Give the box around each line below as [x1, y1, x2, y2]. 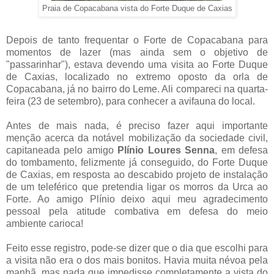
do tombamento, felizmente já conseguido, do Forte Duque [6, 157, 268, 168]
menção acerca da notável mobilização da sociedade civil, [6, 133, 268, 144]
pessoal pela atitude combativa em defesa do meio [6, 206, 268, 217]
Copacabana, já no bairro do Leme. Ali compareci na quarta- [6, 84, 268, 95]
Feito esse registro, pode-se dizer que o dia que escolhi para [6, 243, 268, 254]
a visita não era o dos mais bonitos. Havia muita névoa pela [6, 255, 268, 266]
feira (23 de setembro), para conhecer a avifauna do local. [6, 96, 255, 107]
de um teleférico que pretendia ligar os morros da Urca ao [6, 182, 268, 193]
